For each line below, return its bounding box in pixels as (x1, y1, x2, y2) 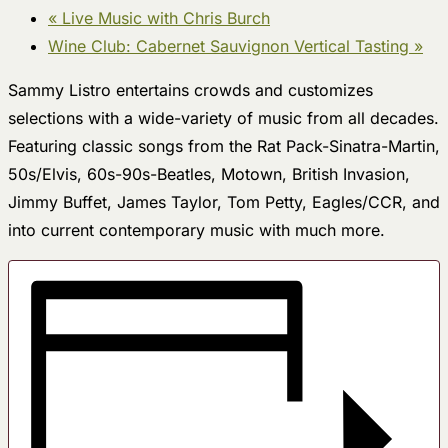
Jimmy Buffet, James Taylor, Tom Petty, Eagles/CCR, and (8, 191, 440, 212)
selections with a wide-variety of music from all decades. (8, 107, 439, 128)
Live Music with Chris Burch (57, 7, 270, 28)
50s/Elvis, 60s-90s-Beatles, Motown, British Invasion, (8, 163, 410, 184)
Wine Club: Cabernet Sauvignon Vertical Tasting (48, 35, 414, 56)
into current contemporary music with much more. (8, 219, 385, 240)
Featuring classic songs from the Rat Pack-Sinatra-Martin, (8, 135, 440, 156)
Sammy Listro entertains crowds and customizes (8, 79, 373, 100)
